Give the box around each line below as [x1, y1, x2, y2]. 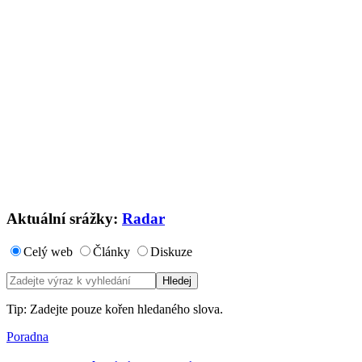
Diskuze [150, 244, 192, 259]
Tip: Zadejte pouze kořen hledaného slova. [6, 301, 223, 316]
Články [93, 244, 130, 259]
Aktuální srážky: [6, 209, 122, 227]
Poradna [6, 329, 48, 343]
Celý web [23, 244, 73, 259]
